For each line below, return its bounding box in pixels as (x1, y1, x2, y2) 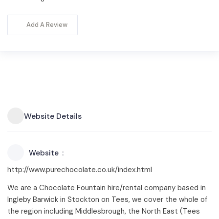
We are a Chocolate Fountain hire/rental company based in (7, 183, 206, 193)
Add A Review (26, 21, 67, 29)
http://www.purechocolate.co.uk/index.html (7, 165, 152, 175)
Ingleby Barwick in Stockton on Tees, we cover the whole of (7, 195, 207, 204)
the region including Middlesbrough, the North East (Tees (7, 206, 200, 216)
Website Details (24, 110, 82, 121)
